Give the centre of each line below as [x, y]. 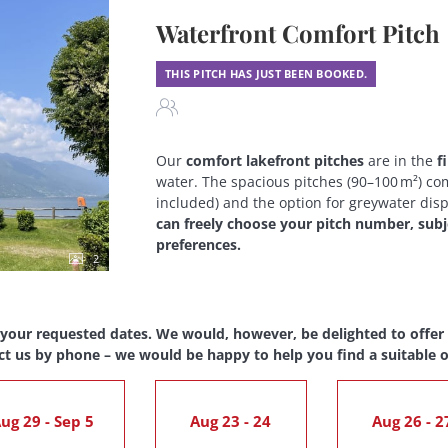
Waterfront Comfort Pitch [298, 32]
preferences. [198, 244]
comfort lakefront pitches [275, 160]
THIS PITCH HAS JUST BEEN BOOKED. [266, 73]
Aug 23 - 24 [230, 420]
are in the [400, 160]
